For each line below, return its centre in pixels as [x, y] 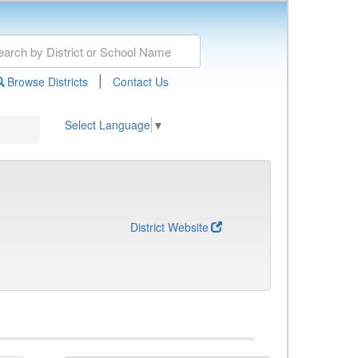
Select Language [107, 125]
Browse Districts [47, 82]
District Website [169, 227]
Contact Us [140, 82]
